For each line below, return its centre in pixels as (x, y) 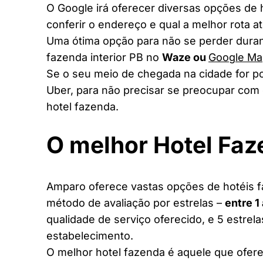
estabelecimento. (90, 235)
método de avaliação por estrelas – (136, 203)
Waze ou (185, 58)
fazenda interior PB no (104, 58)
